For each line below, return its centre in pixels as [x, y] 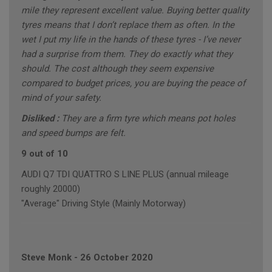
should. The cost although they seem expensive [117, 69]
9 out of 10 [45, 154]
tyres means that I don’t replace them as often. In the [128, 25]
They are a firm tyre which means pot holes [148, 119]
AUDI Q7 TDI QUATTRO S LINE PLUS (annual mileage [125, 175]
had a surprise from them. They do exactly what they [127, 54]
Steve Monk [46, 258]
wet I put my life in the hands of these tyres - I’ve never [131, 40]
